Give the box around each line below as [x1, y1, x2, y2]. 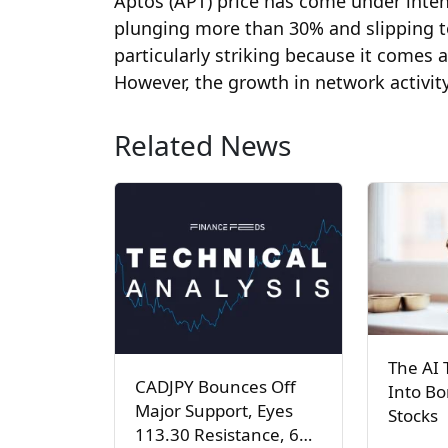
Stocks [388, 403, 439, 427]
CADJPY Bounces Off [135, 374, 296, 398]
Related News [114, 126, 291, 165]
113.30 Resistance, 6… [135, 422, 312, 446]
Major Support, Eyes [135, 398, 293, 422]
